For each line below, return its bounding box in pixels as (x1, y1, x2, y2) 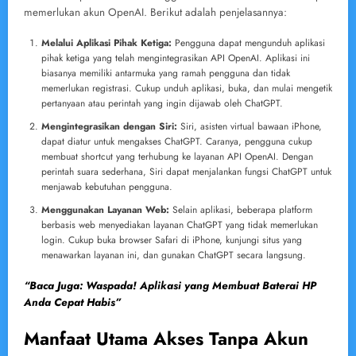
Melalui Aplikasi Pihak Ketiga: (41, 35, 172, 50)
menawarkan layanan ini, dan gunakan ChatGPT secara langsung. (41, 247, 306, 262)
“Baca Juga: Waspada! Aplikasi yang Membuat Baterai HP (24, 277, 316, 293)
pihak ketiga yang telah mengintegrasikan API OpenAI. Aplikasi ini (41, 50, 310, 65)
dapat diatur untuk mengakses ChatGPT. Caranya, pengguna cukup (41, 133, 312, 149)
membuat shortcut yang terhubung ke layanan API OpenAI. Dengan (41, 149, 313, 164)
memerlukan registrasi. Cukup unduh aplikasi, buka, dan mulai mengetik (41, 80, 332, 95)
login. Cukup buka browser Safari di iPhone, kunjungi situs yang (41, 232, 302, 247)
